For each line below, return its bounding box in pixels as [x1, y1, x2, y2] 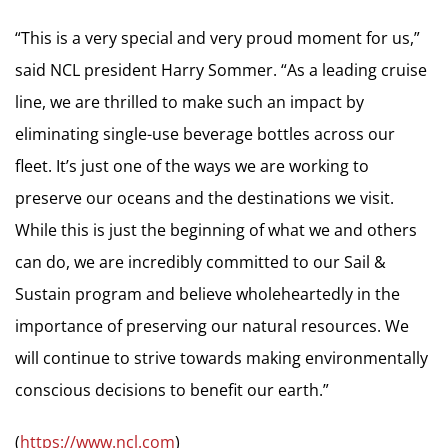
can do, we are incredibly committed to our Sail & [15, 250, 386, 273]
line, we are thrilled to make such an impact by [15, 90, 364, 113]
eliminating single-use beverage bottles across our [15, 122, 395, 145]
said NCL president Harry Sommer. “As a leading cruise [15, 58, 427, 81]
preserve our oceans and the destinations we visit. [15, 186, 394, 209]
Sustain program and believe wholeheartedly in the [15, 282, 400, 305]
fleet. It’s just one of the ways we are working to [15, 154, 369, 177]
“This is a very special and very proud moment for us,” [15, 26, 420, 49]
